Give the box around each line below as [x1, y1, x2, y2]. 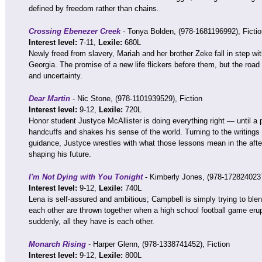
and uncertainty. [29, 71, 82, 80]
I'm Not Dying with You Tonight [29, 173, 143, 181]
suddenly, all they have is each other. [29, 217, 154, 226]
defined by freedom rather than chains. [29, 4, 159, 13]
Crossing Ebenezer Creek [29, 27, 120, 36]
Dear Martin [29, 94, 70, 103]
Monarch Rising [29, 240, 86, 249]
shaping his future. [29, 150, 91, 158]
